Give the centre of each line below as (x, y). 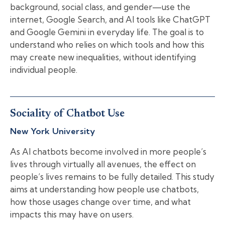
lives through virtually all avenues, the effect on (103, 164)
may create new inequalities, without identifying (103, 57)
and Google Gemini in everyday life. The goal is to (107, 32)
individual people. (44, 70)
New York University (53, 131)
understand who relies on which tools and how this (107, 45)
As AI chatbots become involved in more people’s (108, 151)
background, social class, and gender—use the (100, 7)
